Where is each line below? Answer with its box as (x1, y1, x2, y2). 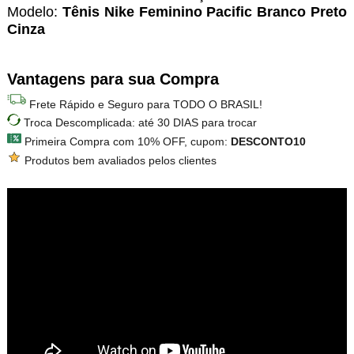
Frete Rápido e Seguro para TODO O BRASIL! (25, 98, 262, 111)
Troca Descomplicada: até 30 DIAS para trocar (20, 116, 257, 130)
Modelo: (6, 4, 62, 21)
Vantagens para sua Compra (6, 70, 219, 88)
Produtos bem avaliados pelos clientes (21, 154, 217, 168)
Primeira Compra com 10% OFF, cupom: (21, 135, 231, 149)
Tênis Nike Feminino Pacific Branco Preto (62, 4, 348, 21)
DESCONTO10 (230, 135, 306, 149)
